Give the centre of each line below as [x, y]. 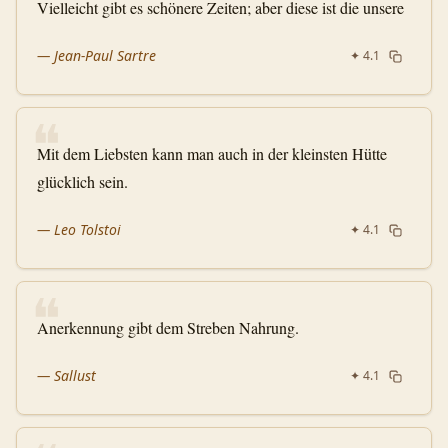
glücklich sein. [82, 181]
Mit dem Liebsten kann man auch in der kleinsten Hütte [212, 153]
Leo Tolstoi [87, 229]
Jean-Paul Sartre [105, 55]
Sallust [75, 375]
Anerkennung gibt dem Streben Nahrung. [168, 327]
